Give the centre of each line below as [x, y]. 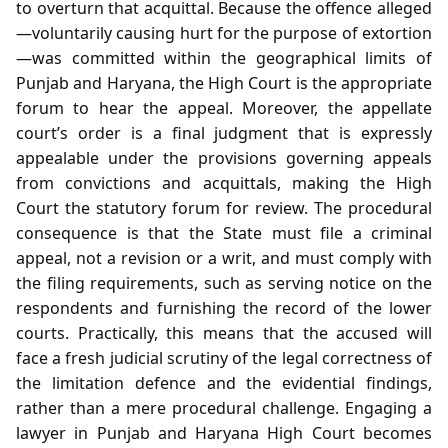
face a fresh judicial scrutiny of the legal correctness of [224, 357]
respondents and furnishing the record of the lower [224, 307]
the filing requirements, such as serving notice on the [224, 282]
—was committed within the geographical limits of [224, 57]
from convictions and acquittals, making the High [224, 182]
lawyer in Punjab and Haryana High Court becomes [224, 432]
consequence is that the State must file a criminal [224, 232]
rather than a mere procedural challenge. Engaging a [224, 407]
